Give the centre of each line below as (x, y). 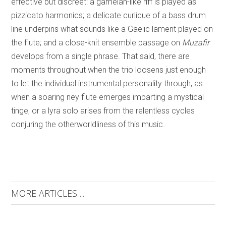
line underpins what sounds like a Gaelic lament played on (112, 29)
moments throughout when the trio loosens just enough (109, 70)
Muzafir (196, 43)
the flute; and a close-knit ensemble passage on (97, 43)
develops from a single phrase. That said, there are (101, 56)
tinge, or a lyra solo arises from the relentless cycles (103, 111)
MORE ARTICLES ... (48, 193)
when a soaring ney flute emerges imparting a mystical (108, 97)
